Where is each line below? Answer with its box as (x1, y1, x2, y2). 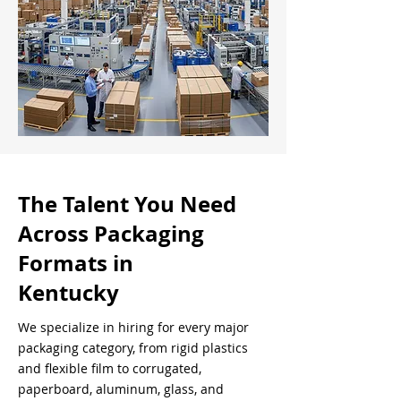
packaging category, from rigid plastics (18, 339, 248, 356)
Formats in (18, 248, 133, 278)
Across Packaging (18, 218, 204, 249)
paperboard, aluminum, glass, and (18, 380, 224, 397)
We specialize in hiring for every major (18, 319, 249, 336)
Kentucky (18, 277, 119, 308)
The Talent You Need (18, 189, 236, 219)
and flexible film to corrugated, (18, 360, 201, 377)
